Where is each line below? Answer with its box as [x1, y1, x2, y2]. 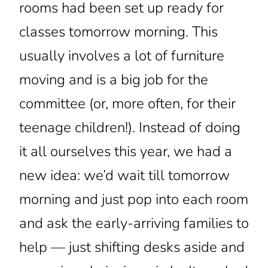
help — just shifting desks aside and [19, 237, 245, 257]
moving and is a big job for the [19, 70, 208, 90]
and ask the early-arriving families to [19, 214, 249, 233]
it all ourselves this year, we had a [19, 142, 232, 162]
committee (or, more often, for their [19, 94, 236, 114]
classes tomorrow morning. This [19, 22, 218, 42]
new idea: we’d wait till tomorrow [19, 166, 230, 185]
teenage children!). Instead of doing [19, 118, 240, 138]
